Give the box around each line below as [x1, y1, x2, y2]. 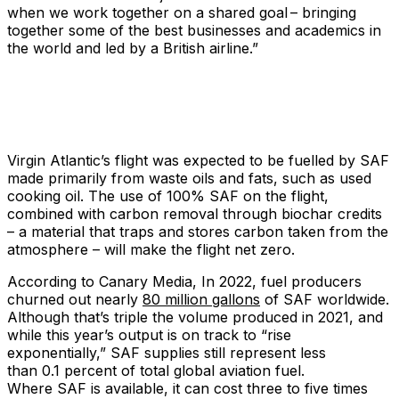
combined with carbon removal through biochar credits [7, 205, 382, 224]
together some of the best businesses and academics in [7, 21, 381, 40]
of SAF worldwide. [260, 290, 389, 309]
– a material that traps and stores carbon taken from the [7, 223, 388, 241]
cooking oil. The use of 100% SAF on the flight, [7, 187, 329, 206]
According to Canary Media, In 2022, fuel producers [7, 273, 362, 291]
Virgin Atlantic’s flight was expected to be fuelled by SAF [7, 151, 389, 170]
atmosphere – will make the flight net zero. [7, 240, 295, 259]
